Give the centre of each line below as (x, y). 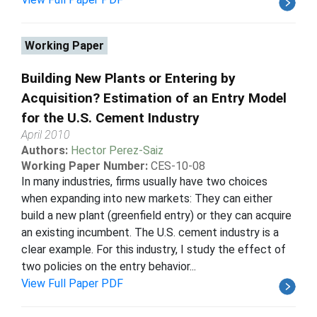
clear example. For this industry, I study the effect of (154, 249)
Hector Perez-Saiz (117, 150)
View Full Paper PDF (72, 283)
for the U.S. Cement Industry (110, 117)
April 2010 (46, 134)
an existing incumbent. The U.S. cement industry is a (150, 232)
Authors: (46, 150)
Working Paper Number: (85, 166)
